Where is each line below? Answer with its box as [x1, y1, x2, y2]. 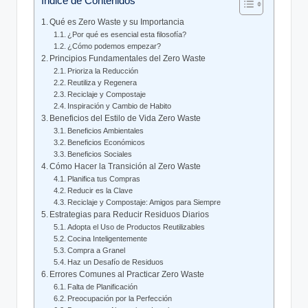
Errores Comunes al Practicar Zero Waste [49, 269, 205, 280]
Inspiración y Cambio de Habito [67, 102, 172, 111]
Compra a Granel [67, 246, 126, 255]
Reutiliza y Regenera [67, 78, 137, 87]
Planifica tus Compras [67, 175, 141, 184]
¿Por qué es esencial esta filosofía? [67, 30, 187, 39]
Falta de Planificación [67, 283, 138, 291]
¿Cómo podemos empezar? [67, 42, 162, 51]
